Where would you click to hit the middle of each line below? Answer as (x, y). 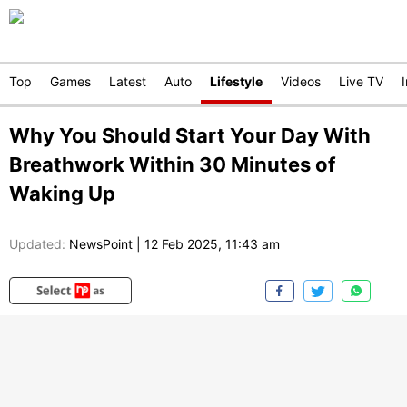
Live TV (361, 81)
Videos (301, 81)
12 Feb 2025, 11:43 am (212, 244)
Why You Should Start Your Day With (190, 135)
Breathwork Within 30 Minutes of (172, 164)
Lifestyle (236, 81)
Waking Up (62, 194)
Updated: (37, 244)
